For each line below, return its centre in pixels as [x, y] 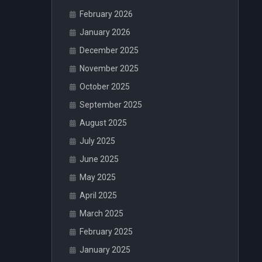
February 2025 [106, 232]
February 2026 [106, 14]
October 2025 [105, 87]
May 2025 [98, 177]
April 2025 [98, 195]
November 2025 [109, 68]
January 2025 [105, 250]
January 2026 [105, 32]
